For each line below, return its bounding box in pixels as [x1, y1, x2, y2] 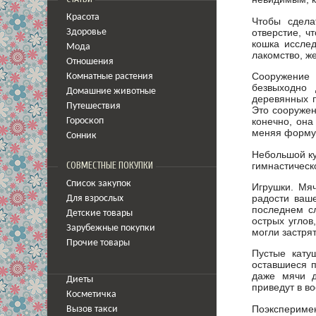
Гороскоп [66, 116, 104, 126]
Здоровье [66, 28, 107, 37]
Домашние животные [66, 87, 156, 96]
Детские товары [66, 209, 133, 218]
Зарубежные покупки [66, 224, 155, 233]
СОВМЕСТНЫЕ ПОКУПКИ [66, 160, 153, 171]
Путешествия [66, 102, 121, 111]
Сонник [66, 131, 97, 140]
